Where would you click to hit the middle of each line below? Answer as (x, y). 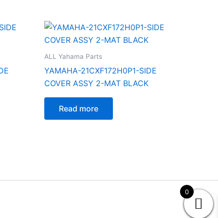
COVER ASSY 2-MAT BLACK (96, 83)
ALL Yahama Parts (73, 56)
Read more (79, 108)
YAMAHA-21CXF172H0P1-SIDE (100, 70)
